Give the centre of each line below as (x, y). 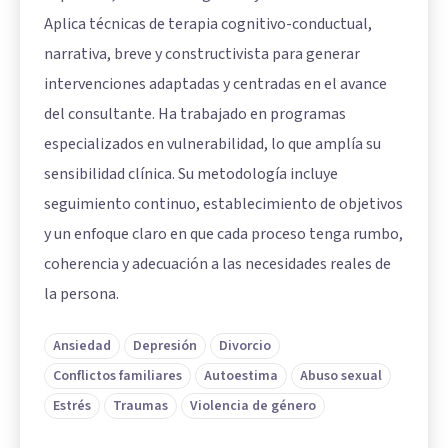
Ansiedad (82, 346)
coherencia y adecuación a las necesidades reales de (217, 264)
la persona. (81, 294)
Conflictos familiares (117, 376)
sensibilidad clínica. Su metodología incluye (191, 174)
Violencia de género (253, 406)
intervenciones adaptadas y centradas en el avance (215, 84)
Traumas (140, 406)
